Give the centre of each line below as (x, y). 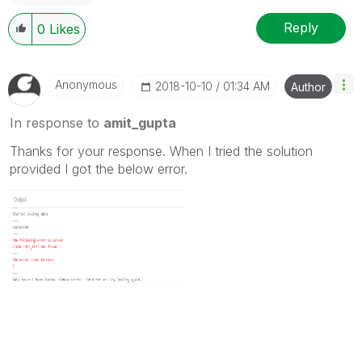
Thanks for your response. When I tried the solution (161, 151)
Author (308, 86)
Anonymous (86, 84)
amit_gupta (140, 122)
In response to (57, 122)
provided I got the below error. (99, 168)
